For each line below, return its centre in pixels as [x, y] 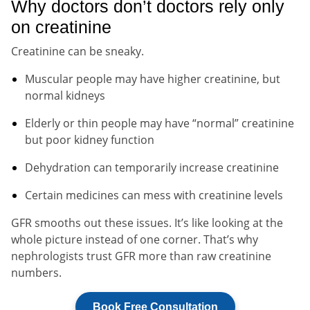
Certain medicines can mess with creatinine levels [154, 195]
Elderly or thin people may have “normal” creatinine [159, 123]
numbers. [36, 272]
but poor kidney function [90, 139]
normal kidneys [65, 95]
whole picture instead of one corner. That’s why [135, 239]
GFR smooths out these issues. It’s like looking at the [147, 222]
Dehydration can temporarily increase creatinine [152, 167]
